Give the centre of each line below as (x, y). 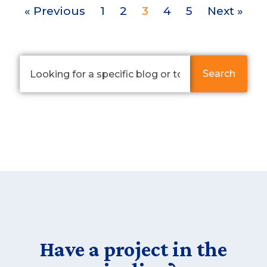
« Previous (55, 11)
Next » (225, 11)
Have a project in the (133, 249)
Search (219, 74)
